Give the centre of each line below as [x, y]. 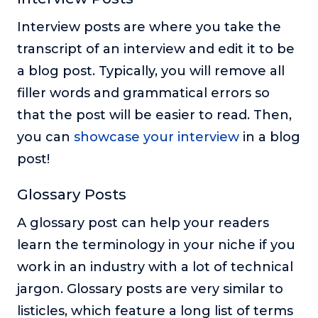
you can [45, 137]
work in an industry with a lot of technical [155, 267]
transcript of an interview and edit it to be [156, 49]
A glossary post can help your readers [143, 223]
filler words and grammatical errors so [143, 93]
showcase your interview [157, 137]
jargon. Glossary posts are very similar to [150, 289]
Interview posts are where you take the [149, 27]
